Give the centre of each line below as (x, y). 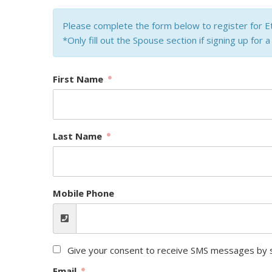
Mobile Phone (83, 193)
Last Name (79, 136)
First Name (79, 79)
